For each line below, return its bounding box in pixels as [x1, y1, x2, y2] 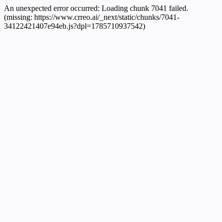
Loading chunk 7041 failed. [102, 4, 188, 12]
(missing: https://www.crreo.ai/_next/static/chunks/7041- [4, 13, 179, 21]
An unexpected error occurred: [4, 4, 102, 12]
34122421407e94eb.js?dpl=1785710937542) [4, 22, 145, 30]
